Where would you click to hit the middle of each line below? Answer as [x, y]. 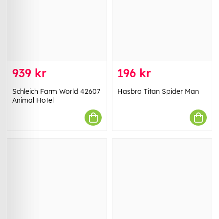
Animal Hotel [33, 100]
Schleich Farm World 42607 [56, 92]
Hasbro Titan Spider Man [158, 92]
